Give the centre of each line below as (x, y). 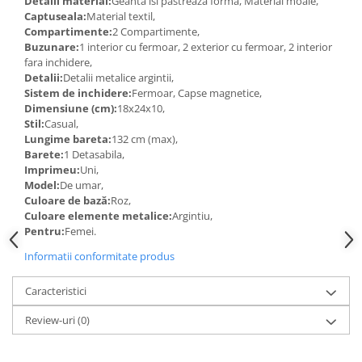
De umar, (83, 185)
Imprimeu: (52, 169)
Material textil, (122, 16)
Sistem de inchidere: (78, 93)
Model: (42, 185)
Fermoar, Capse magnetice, (198, 93)
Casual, (63, 123)
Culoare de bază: (67, 200)
